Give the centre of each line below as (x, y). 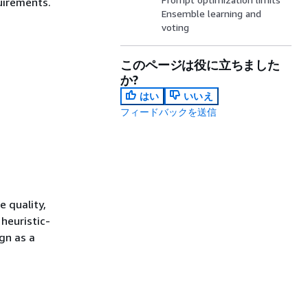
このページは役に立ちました (200, 65)
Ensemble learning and (212, 13)
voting (176, 27)
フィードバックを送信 (169, 112)
